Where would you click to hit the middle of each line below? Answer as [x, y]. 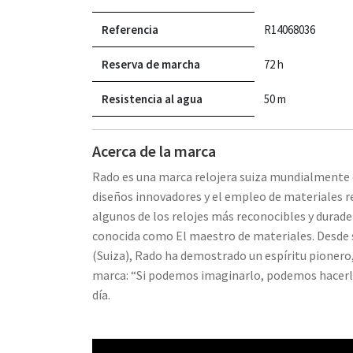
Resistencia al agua [152, 98]
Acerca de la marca [154, 150]
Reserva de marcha [151, 64]
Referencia [130, 29]
